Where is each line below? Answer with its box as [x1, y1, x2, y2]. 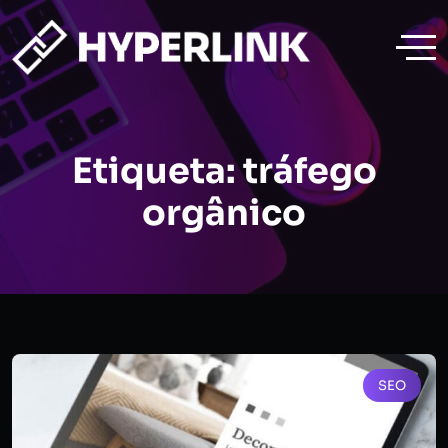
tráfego [242, 149, 377, 193]
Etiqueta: [71, 149, 243, 193]
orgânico [142, 191, 306, 235]
